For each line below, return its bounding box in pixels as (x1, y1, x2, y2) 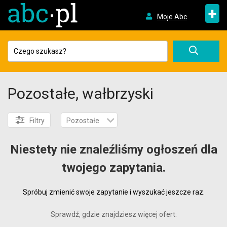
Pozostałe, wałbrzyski (8, 85, 154, 102)
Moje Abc (157, 12, 187, 21)
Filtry (29, 117, 45, 125)
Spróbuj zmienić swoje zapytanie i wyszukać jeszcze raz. (22, 188, 205, 196)
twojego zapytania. (61, 161, 166, 175)
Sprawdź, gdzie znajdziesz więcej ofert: (50, 210, 177, 218)
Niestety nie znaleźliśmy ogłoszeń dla (10, 142, 217, 157)
